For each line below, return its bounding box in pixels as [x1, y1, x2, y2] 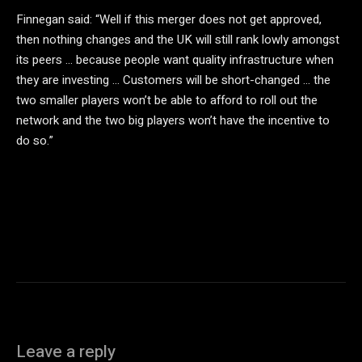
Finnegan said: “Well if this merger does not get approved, [16, 11, 322, 28]
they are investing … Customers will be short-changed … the [16, 71, 330, 89]
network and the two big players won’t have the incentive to [16, 112, 330, 129]
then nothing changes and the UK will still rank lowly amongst [16, 31, 339, 48]
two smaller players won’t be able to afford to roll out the [16, 91, 318, 109]
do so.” [16, 132, 53, 149]
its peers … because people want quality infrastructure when [16, 51, 334, 69]
